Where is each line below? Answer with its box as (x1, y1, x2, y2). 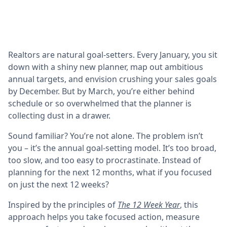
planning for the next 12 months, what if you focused (8, 167, 212, 178)
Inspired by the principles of (8, 199, 118, 210)
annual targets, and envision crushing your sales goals (8, 73, 217, 85)
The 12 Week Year (118, 199, 180, 210)
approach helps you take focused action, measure (8, 211, 200, 222)
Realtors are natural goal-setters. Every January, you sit (8, 49, 217, 60)
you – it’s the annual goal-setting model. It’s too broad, (8, 142, 216, 154)
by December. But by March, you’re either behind (8, 86, 195, 97)
